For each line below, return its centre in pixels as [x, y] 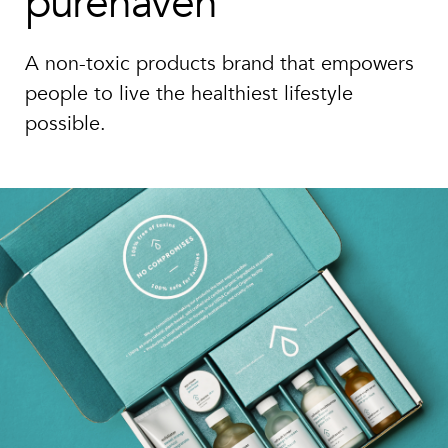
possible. [65, 122]
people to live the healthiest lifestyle [189, 92]
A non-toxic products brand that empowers [219, 62]
